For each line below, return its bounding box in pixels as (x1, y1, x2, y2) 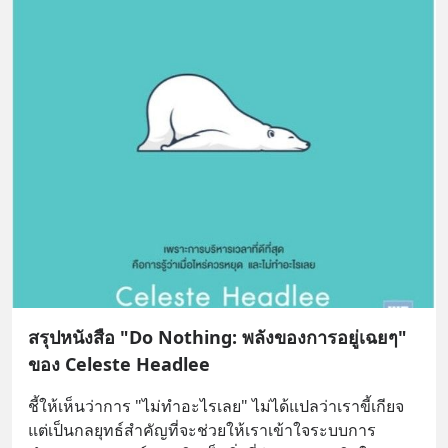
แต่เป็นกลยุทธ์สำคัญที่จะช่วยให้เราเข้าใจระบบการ (28, 419, 376, 442)
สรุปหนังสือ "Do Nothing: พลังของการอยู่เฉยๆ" (28, 325, 407, 350)
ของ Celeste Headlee (28, 352, 210, 377)
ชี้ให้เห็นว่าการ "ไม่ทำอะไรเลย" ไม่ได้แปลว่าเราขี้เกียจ (28, 395, 404, 418)
